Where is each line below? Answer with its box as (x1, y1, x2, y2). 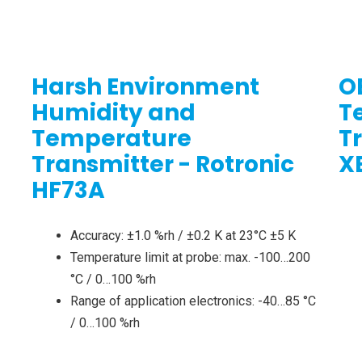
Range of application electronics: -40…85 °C (69, 293, 316, 309)
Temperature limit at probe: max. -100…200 (69, 250, 310, 266)
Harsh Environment (31, 71, 259, 103)
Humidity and (31, 97, 196, 129)
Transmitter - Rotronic (31, 149, 294, 181)
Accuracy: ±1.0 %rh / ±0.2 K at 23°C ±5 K (69, 228, 296, 244)
